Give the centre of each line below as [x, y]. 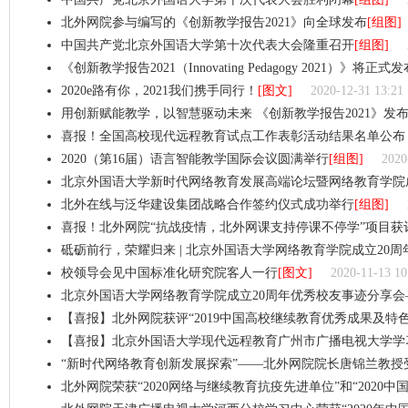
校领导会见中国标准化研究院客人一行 [169, 273]
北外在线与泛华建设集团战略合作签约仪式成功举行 [208, 204]
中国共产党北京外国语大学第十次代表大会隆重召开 [208, 45]
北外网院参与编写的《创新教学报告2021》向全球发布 [214, 22]
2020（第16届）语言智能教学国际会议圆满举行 [195, 159]
